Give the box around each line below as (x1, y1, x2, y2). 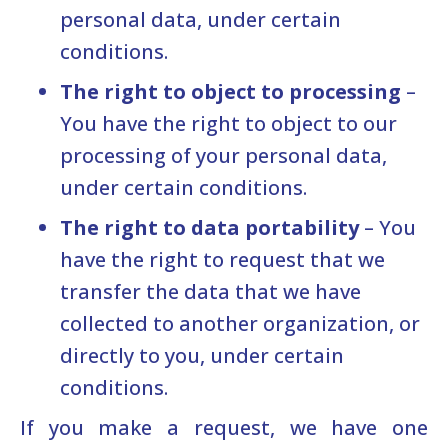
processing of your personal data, (60, 141, 387, 169)
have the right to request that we (60, 245, 385, 273)
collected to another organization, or (60, 309, 420, 337)
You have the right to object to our (60, 109, 397, 137)
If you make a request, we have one (20, 413, 428, 441)
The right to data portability (60, 213, 359, 241)
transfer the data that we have (60, 277, 361, 305)
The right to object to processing (60, 77, 401, 105)
